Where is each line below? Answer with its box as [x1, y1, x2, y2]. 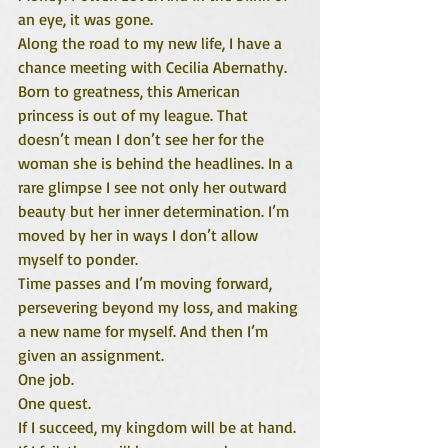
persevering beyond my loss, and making [18, 297, 302, 317]
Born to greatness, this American [18, 81, 244, 101]
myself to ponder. [18, 249, 138, 269]
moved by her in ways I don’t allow [18, 225, 262, 245]
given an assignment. [18, 345, 164, 365]
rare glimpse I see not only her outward [18, 177, 291, 197]
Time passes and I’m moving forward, [18, 273, 276, 293]
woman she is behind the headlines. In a [18, 153, 297, 173]
